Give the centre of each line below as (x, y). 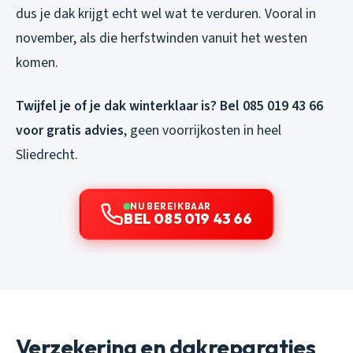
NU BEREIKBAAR (171, 206)
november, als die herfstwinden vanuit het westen (162, 38)
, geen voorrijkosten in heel (203, 130)
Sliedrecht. (47, 154)
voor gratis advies (70, 130)
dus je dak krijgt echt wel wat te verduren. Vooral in (166, 13)
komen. (37, 62)
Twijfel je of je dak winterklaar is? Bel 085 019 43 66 (169, 106)
